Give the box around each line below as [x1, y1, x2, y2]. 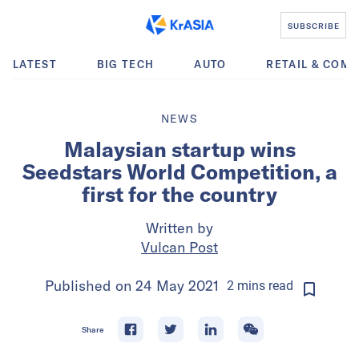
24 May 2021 [135, 276, 219, 295]
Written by [146, 219, 213, 237]
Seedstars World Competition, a [22, 159, 337, 185]
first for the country [82, 181, 277, 208]
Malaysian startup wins [63, 136, 296, 163]
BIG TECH [96, 58, 155, 71]
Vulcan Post [141, 238, 218, 256]
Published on [44, 276, 135, 295]
